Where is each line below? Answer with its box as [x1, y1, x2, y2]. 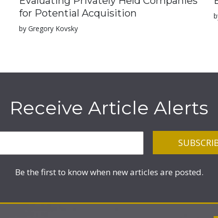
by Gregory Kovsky [19, 24, 78, 33]
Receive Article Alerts [10, 96, 208, 119]
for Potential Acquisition [19, 7, 137, 19]
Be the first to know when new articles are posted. [15, 166, 203, 178]
